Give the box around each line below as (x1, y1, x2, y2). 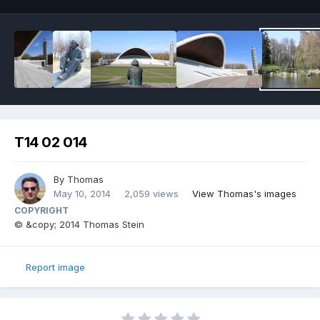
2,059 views (124, 188, 179, 200)
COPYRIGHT (14, 205, 69, 216)
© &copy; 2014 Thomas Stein (14, 219, 144, 231)
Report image (26, 261, 85, 273)
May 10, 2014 (54, 188, 111, 200)
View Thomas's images (192, 188, 296, 200)
